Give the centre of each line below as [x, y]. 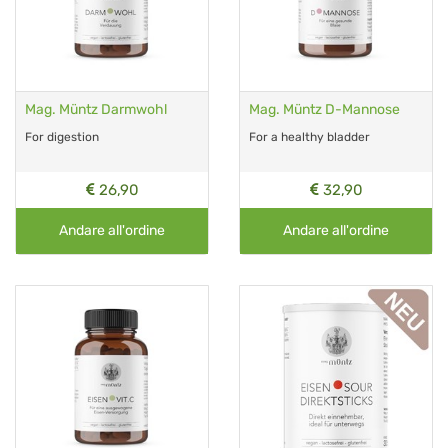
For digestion [62, 136]
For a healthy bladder [309, 136]
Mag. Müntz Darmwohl [96, 109]
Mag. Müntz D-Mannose [324, 109]
